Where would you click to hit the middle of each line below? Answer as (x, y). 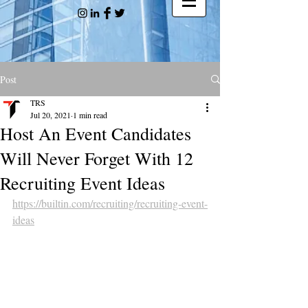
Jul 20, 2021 (51, 115)
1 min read (90, 115)
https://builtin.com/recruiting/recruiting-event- (110, 203)
